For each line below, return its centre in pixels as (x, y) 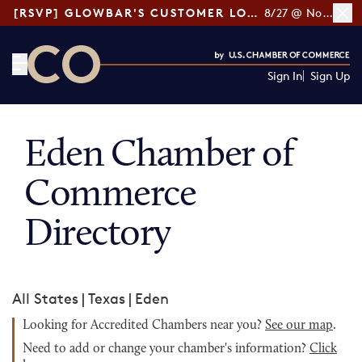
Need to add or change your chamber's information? (166, 349)
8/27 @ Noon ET (327, 13)
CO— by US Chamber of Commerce (147, 93)
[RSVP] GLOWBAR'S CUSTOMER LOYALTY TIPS (252, 13)
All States (45, 298)
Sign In (285, 76)
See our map (299, 326)
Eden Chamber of (159, 156)
